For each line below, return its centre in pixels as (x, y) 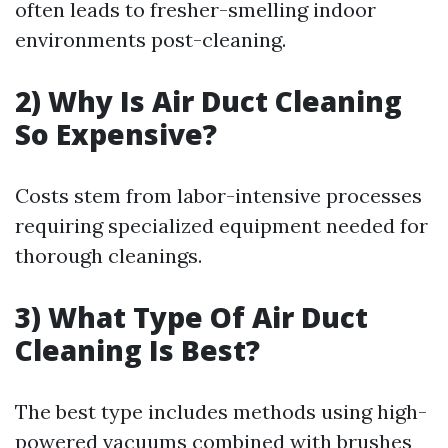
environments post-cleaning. (150, 40)
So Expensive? (116, 134)
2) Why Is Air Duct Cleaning (208, 101)
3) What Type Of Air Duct (191, 317)
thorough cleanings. (108, 256)
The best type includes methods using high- (221, 412)
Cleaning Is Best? (137, 350)
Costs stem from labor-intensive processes (218, 196)
